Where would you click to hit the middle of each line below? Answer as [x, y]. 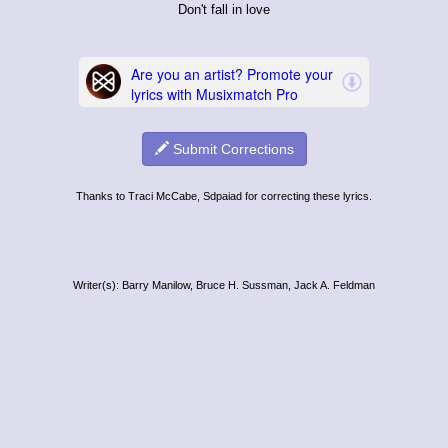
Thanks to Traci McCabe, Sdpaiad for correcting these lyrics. [224, 195]
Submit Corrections [231, 148]
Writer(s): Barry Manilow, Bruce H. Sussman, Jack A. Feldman [224, 284]
